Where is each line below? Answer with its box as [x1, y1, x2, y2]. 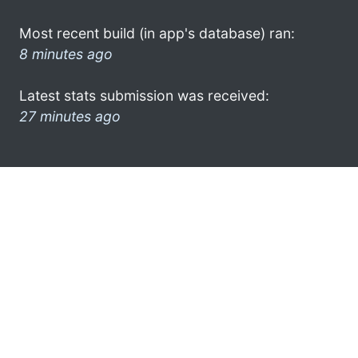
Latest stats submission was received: [19, 86, 269, 104]
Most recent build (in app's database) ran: [19, 24, 295, 42]
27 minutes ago [19, 107, 121, 125]
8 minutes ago [19, 45, 113, 62]
